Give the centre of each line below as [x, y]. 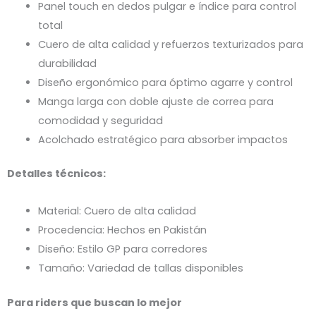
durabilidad [67, 63]
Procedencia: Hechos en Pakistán [122, 230]
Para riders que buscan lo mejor [95, 302]
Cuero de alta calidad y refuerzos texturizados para [170, 44]
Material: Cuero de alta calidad [117, 211]
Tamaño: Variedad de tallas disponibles [140, 268]
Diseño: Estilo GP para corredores [122, 249]
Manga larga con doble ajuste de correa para [156, 101]
